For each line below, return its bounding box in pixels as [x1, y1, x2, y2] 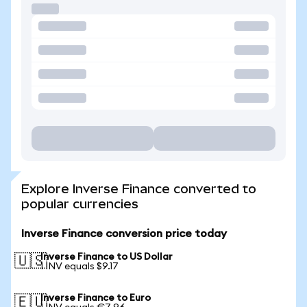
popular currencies [21, 197, 138, 211]
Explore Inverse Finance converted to [21, 182, 256, 196]
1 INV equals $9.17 [40, 262, 119, 271]
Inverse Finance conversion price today [21, 228, 227, 239]
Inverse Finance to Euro [40, 293, 151, 303]
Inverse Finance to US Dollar [40, 252, 173, 262]
